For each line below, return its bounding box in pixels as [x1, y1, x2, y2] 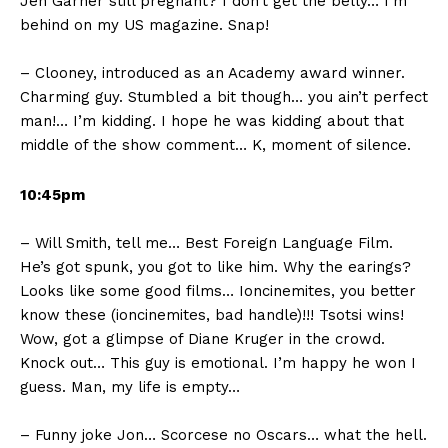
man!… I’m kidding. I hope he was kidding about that [20, 112, 404, 131]
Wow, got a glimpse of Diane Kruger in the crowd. [20, 330, 385, 349]
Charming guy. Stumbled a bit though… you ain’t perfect [20, 88, 428, 107]
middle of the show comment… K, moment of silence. [20, 136, 411, 155]
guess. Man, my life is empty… [20, 378, 240, 397]
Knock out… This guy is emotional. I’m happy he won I [20, 354, 416, 373]
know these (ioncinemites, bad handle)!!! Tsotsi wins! [20, 306, 404, 325]
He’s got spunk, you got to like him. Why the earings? [20, 258, 411, 277]
